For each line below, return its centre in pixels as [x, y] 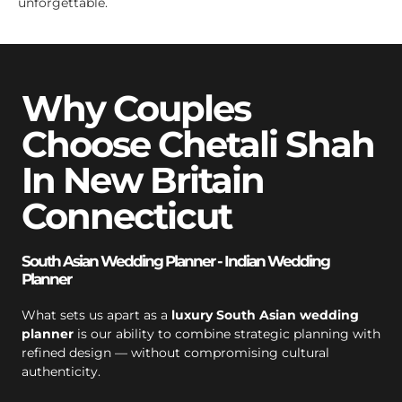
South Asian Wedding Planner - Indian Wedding [175, 261]
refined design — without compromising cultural [175, 352]
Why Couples [136, 108]
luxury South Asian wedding [265, 315]
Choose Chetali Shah [198, 144]
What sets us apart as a [96, 315]
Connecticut [127, 215]
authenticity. [61, 371]
